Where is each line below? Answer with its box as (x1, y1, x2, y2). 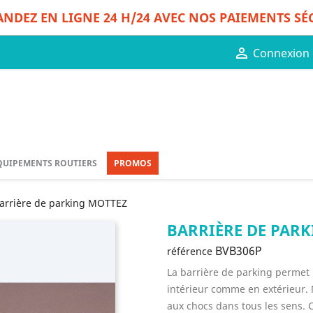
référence (167, 245, 212, 259)
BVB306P (215, 243, 262, 259)
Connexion (252, 45, 310, 61)
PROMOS (114, 157, 152, 170)
